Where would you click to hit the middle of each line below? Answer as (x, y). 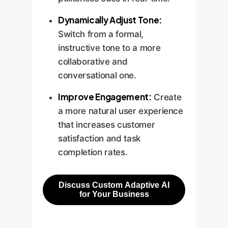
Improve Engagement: (105, 97)
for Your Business (114, 194)
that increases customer (107, 125)
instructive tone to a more (109, 48)
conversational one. (97, 75)
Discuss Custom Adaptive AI (114, 185)
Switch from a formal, (101, 34)
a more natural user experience (121, 111)
